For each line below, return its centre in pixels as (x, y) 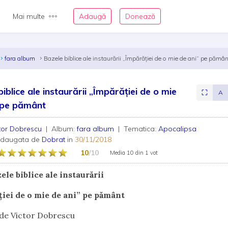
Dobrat (54, 139)
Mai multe (29, 16)
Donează (140, 16)
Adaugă (92, 16)
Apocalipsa (178, 129)
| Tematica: (137, 129)
